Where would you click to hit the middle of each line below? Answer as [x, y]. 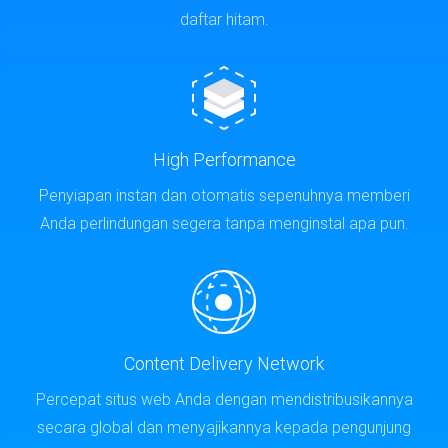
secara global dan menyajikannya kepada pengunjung [224, 421]
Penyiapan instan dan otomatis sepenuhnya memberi [224, 189]
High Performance [224, 153]
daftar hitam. [224, 13]
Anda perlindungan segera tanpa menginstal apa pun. [224, 217]
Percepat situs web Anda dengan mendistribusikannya [224, 393]
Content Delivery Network [224, 357]
